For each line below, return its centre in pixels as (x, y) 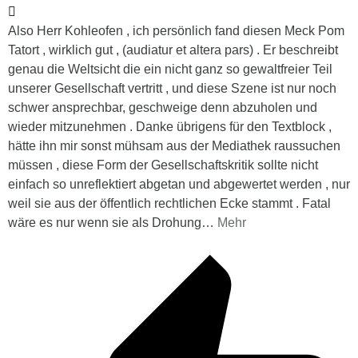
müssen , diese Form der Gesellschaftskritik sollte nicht (163, 165)
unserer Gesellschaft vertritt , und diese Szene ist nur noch (172, 89)
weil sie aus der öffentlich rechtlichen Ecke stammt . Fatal (169, 204)
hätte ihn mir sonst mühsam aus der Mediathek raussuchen (174, 146)
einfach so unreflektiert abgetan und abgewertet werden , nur (179, 185)
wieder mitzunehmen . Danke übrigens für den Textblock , (170, 127)
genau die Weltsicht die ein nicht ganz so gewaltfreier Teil (170, 70)
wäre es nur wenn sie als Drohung (105, 223)
